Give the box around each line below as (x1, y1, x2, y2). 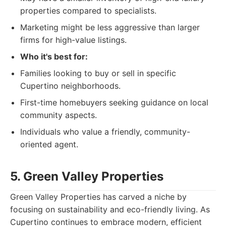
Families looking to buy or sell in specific (20, 68, 176, 78)
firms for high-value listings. (20, 35, 127, 45)
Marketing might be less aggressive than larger (20, 22, 200, 32)
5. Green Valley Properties (10, 169, 163, 184)
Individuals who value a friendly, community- (20, 127, 190, 137)
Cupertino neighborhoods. (20, 81, 121, 91)
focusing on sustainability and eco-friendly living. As (10, 204, 210, 214)
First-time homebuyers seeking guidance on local (20, 97, 208, 107)
